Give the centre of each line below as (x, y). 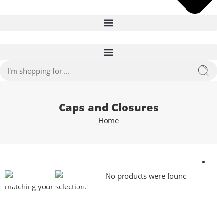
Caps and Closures (108, 107)
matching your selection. (46, 187)
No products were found (145, 176)
